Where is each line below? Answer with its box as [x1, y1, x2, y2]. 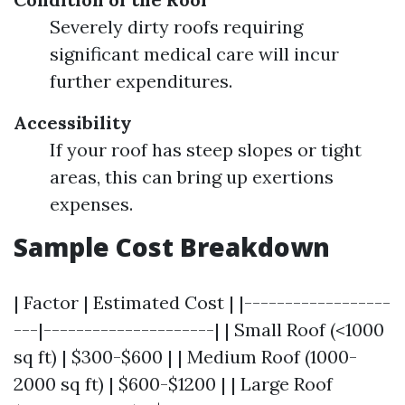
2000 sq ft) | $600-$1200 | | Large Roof [14, 372, 333, 395]
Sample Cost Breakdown [14, 230, 330, 264]
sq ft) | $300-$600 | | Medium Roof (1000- [14, 345, 357, 368]
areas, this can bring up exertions [50, 165, 334, 188]
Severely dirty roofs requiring [50, 15, 303, 38]
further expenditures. [50, 70, 232, 92]
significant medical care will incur [50, 42, 339, 65]
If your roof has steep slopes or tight [50, 138, 362, 161]
